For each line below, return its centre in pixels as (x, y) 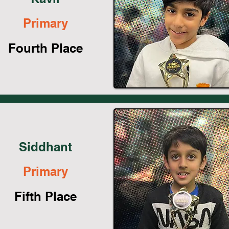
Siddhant (45, 146)
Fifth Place (45, 196)
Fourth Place (45, 48)
